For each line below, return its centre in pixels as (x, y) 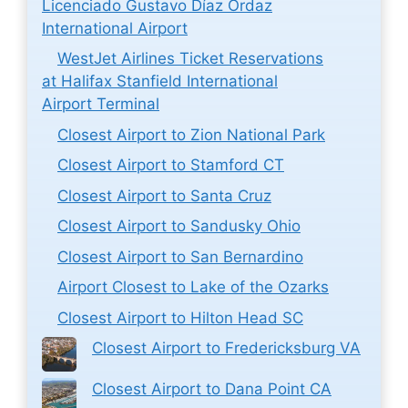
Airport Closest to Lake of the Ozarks (193, 287)
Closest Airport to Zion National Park (191, 134)
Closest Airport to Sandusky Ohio (179, 226)
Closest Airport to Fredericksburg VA (226, 348)
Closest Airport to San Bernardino (180, 256)
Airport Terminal (101, 104)
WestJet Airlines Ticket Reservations (190, 59)
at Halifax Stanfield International (160, 82)
